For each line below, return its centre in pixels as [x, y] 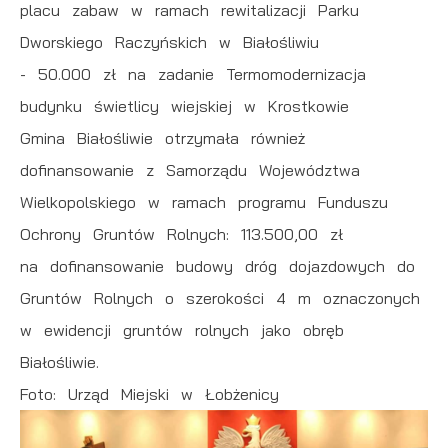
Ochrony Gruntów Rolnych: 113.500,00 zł [181, 234]
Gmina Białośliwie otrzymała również [162, 138]
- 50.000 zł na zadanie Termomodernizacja [193, 74]
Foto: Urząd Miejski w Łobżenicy [149, 394]
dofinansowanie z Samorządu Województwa [190, 170]
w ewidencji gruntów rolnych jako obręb [182, 330]
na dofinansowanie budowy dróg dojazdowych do [217, 266]
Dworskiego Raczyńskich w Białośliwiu [169, 42]
